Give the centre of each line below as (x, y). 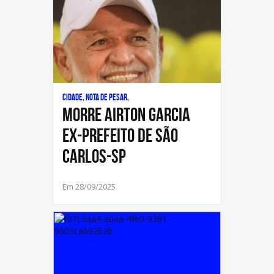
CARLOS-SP (94, 156)
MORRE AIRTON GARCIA (126, 114)
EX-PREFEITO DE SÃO (120, 135)
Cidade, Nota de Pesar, (96, 97)
